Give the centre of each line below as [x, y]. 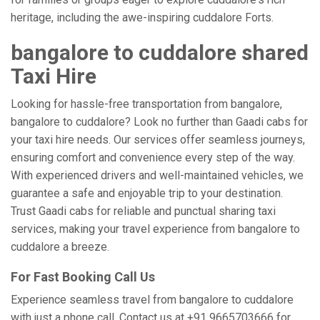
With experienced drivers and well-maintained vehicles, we [157, 175]
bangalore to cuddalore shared [160, 52]
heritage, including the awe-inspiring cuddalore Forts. [142, 17]
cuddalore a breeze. [60, 247]
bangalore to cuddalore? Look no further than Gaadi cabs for [159, 122]
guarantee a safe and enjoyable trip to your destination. [147, 193]
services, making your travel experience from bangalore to [155, 229]
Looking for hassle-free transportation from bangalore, [146, 104]
